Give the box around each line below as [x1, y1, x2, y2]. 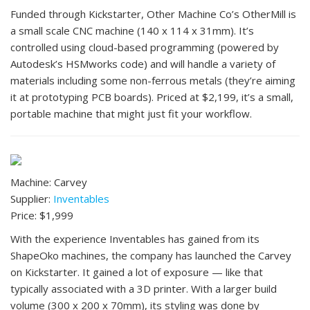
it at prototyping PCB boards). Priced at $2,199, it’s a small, [10, 90, 293, 104]
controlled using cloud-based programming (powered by [10, 40, 279, 55]
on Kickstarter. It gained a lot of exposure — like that [10, 265, 263, 280]
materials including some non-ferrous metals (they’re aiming [10, 73, 295, 88]
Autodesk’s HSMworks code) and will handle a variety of [10, 57, 275, 71]
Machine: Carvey [10, 175, 87, 190]
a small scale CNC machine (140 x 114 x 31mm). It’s [10, 24, 254, 38]
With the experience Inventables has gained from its [10, 232, 259, 246]
